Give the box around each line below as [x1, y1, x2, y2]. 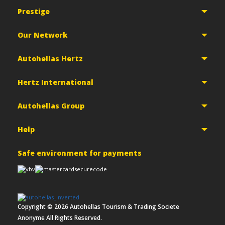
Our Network [18, 30, 67, 40]
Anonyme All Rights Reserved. [18, 213, 102, 222]
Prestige [18, 7, 50, 16]
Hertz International [18, 77, 93, 87]
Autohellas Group [18, 101, 84, 110]
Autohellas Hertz [18, 54, 83, 63]
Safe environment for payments [18, 148, 142, 158]
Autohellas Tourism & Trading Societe [68, 202, 179, 211]
